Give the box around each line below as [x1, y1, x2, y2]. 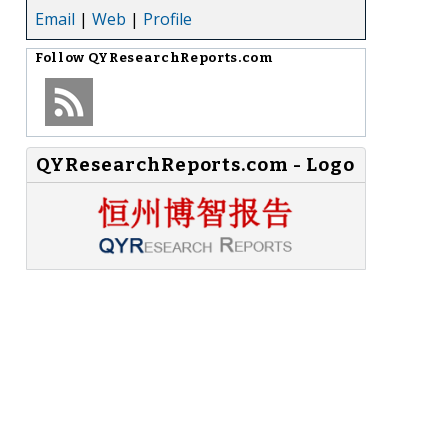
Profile [143, 7, 192, 30]
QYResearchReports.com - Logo [36, 153, 355, 176]
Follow [35, 49, 88, 66]
